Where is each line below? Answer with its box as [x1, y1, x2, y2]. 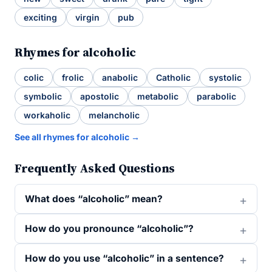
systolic [209, 72, 242, 83]
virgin [75, 12, 100, 22]
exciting [24, 12, 57, 22]
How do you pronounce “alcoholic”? [25, 223, 194, 234]
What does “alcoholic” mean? [25, 193, 163, 205]
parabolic [197, 91, 236, 101]
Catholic [156, 72, 191, 83]
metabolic [137, 91, 178, 101]
